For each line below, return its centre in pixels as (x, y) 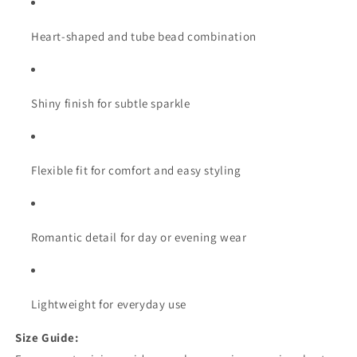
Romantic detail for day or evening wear (139, 237)
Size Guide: (47, 337)
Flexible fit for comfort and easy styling (136, 170)
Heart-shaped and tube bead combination (144, 36)
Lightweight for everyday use (109, 304)
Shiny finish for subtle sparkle (111, 103)
